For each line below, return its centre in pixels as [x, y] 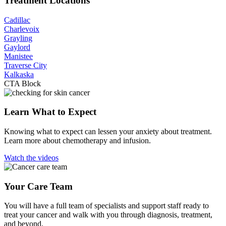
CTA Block [22, 83]
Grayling [18, 38]
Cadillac [17, 20]
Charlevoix [22, 29]
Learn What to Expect [50, 112]
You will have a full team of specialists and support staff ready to [106, 206]
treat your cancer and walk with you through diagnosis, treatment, [108, 215]
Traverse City [25, 65]
